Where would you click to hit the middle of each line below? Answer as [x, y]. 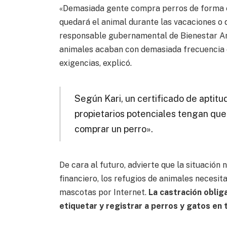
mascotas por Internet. [103, 193]
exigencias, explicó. [96, 63]
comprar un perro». [114, 129]
